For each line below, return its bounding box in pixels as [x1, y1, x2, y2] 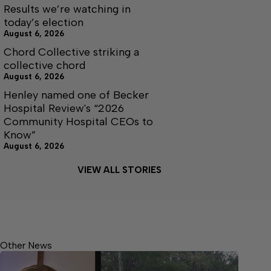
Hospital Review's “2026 [4, 101, 124, 115]
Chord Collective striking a [4, 45, 139, 59]
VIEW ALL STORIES [77, 164, 162, 175]
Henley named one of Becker [4, 88, 149, 102]
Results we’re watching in [4, 2, 131, 16]
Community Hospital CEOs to [4, 114, 153, 128]
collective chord [4, 58, 85, 72]
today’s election [4, 15, 83, 29]
